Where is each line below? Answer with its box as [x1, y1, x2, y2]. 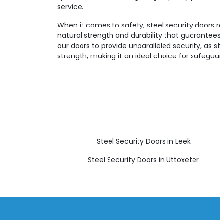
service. [57, 2, 83, 12]
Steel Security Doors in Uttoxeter [88, 155, 199, 165]
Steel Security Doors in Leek [96, 137, 191, 146]
